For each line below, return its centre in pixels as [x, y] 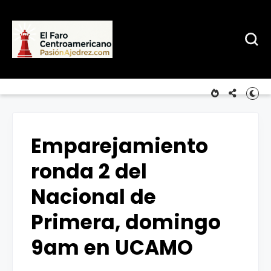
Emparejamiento [119, 146]
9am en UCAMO [112, 248]
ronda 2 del [89, 171]
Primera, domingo [126, 222]
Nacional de [93, 197]
